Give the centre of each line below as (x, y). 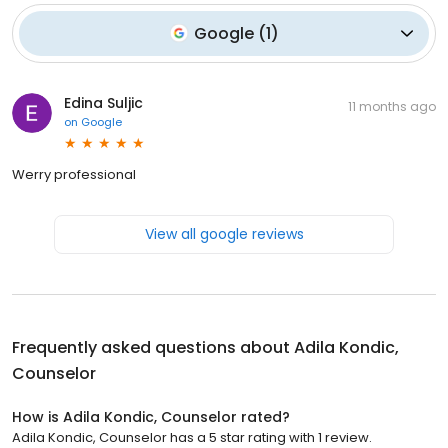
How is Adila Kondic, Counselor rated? (151, 416)
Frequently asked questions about (153, 347)
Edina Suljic (103, 102)
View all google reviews (224, 233)
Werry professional (74, 174)
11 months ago (392, 106)
